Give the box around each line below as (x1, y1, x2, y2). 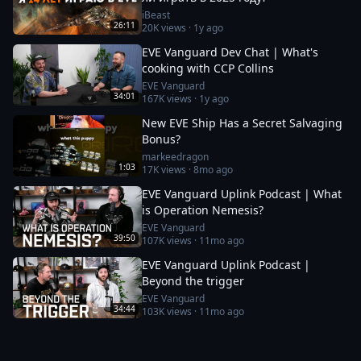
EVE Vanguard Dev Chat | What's (142, 44, 318, 60)
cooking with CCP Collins (142, 60, 274, 76)
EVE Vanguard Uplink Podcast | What (142, 186, 342, 201)
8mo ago (193, 163, 233, 176)
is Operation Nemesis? (142, 202, 263, 218)
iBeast (142, 8, 170, 22)
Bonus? (142, 131, 180, 147)
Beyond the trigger (142, 273, 244, 288)
